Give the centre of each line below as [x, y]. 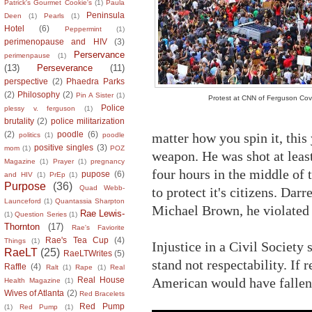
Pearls [54, 15]
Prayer [63, 161]
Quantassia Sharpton [90, 201]
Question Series [41, 214]
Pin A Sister [95, 95]
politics [30, 134]
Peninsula [106, 15]
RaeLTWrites [87, 253]
